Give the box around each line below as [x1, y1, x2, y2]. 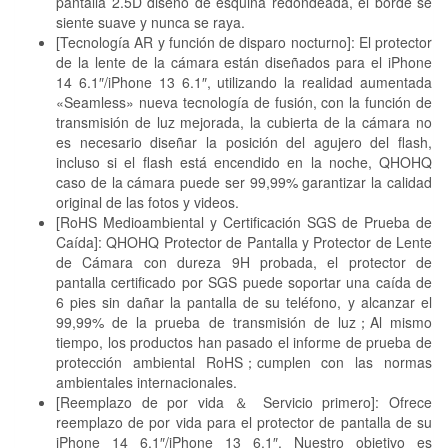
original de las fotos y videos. [56, 192, 239, 213]
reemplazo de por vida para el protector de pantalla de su [56, 412, 432, 433]
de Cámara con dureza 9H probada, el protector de [56, 252, 432, 273]
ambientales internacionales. [56, 372, 237, 393]
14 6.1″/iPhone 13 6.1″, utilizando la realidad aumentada [56, 72, 432, 93]
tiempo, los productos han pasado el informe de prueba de [56, 332, 432, 353]
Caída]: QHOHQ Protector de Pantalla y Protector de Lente [56, 232, 432, 253]
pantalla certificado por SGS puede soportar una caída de [56, 272, 432, 293]
